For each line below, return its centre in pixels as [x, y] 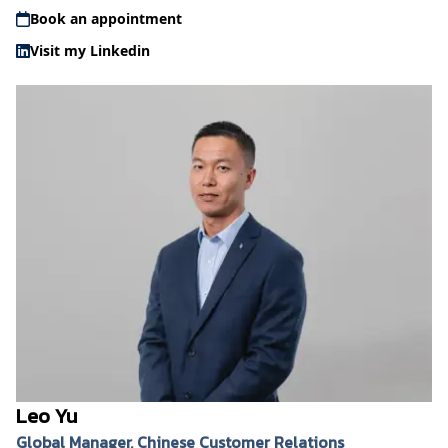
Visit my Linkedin [90, 51]
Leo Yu [46, 416]
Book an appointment [106, 19]
